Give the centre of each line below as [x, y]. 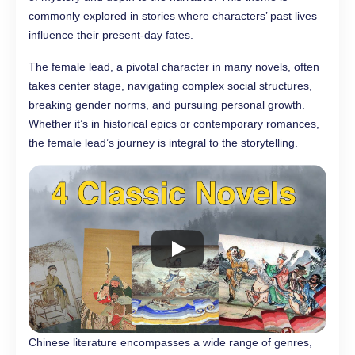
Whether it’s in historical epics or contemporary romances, [174, 124]
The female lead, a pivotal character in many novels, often [174, 67]
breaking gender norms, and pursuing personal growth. [167, 105]
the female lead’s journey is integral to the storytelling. [163, 143]
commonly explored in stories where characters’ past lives [173, 16]
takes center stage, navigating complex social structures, [170, 86]
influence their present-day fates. [111, 35]
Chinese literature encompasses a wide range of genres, [170, 342]
